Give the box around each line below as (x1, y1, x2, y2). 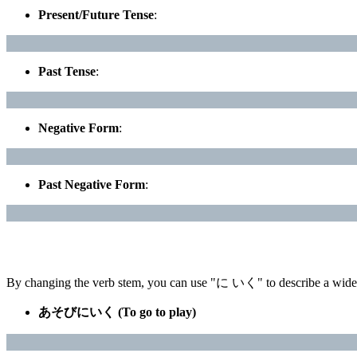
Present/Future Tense (38, 7, 154, 22)
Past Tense (38, 64, 96, 78)
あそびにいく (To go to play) (38, 304, 196, 319)
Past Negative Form (38, 177, 145, 191)
